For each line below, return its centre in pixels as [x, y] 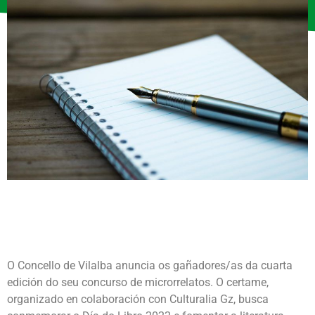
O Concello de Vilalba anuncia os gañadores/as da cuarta [150, 266]
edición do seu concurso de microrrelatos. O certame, [138, 283]
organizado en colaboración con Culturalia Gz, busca [138, 300]
